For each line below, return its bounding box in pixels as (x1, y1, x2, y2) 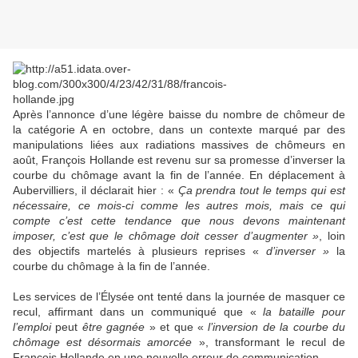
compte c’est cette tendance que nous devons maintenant (13, 214, 345, 228)
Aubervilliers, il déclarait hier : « (13, 184, 178, 197)
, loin (319, 229, 346, 243)
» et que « (145, 320, 209, 334)
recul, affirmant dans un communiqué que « (13, 305, 264, 319)
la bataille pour (263, 305, 346, 319)
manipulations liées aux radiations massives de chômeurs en (13, 138, 345, 152)
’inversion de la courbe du (210, 320, 346, 334)
